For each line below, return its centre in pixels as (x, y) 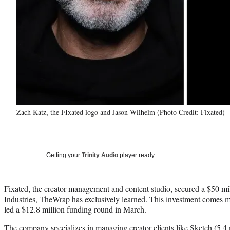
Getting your (64, 155)
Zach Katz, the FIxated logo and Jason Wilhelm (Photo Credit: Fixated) (121, 112)
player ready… (139, 155)
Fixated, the (24, 188)
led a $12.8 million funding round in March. (75, 209)
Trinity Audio (100, 155)
